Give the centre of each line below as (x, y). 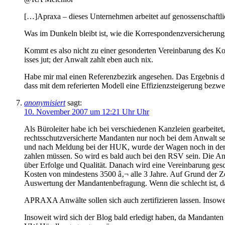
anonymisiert (45, 103)
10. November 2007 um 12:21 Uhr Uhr (87, 112)
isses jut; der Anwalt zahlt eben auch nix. (89, 60)
